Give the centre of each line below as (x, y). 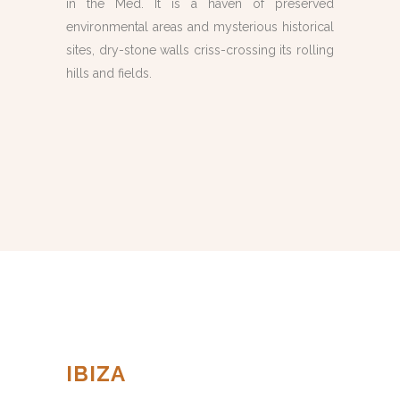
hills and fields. (109, 73)
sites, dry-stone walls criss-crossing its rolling (200, 50)
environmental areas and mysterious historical (200, 27)
